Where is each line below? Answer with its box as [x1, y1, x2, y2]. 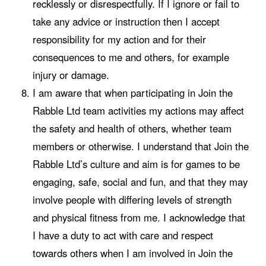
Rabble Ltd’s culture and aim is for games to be [32, 156, 240, 171]
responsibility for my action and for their [32, 31, 206, 46]
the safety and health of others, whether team [32, 121, 232, 135]
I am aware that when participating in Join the [32, 85, 233, 100]
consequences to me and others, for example [32, 49, 229, 64]
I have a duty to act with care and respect [32, 227, 213, 242]
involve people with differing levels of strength [32, 192, 232, 207]
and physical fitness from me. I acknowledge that [32, 210, 245, 224]
